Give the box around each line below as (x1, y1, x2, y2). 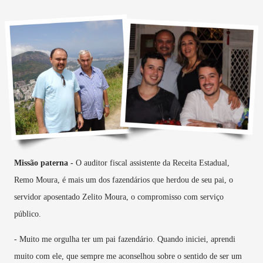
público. (14, 209, 43, 218)
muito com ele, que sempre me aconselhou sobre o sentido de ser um (14, 251, 242, 261)
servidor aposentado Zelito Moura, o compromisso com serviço (14, 192, 224, 201)
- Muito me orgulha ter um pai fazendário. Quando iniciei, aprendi (14, 234, 235, 244)
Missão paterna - (14, 158, 73, 167)
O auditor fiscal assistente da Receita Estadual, (73, 158, 230, 167)
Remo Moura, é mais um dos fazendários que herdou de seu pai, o (14, 175, 233, 184)
